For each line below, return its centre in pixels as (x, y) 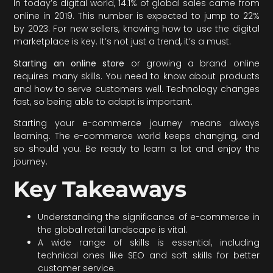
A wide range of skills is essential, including (149, 243)
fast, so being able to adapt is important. (103, 101)
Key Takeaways (100, 189)
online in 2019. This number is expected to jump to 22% (136, 16)
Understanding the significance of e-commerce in (149, 217)
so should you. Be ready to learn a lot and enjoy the (136, 149)
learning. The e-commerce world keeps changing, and (136, 136)
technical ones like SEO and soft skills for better (149, 256)
